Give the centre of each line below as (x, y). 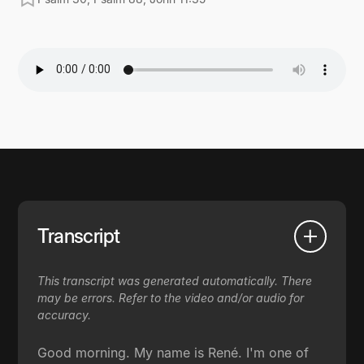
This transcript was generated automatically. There (175, 280)
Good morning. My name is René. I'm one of (173, 352)
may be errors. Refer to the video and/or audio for (171, 297)
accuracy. (65, 314)
